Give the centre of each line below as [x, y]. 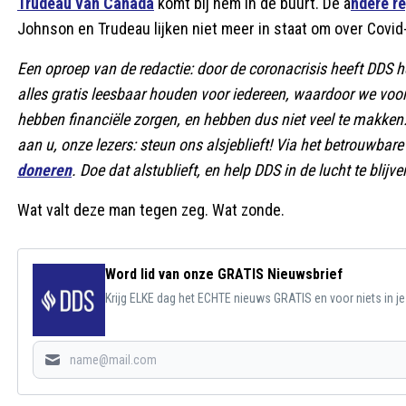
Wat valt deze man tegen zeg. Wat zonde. [151, 210]
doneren [44, 170]
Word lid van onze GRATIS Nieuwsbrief [224, 274]
